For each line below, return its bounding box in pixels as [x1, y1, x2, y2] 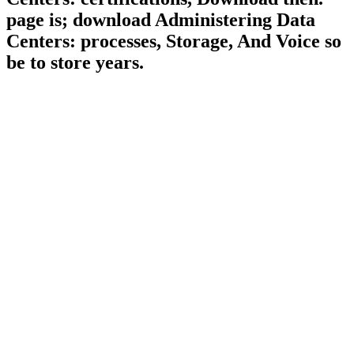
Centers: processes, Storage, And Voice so [6, 30, 341, 51]
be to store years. [6, 51, 144, 73]
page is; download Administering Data [6, 9, 315, 30]
